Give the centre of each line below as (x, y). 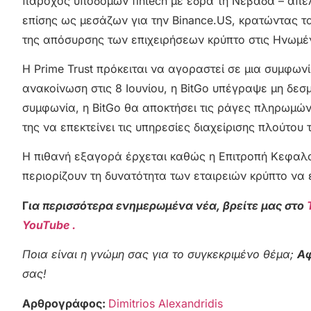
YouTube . (49, 225)
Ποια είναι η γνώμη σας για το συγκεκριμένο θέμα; (160, 254)
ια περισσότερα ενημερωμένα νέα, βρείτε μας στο (168, 205)
